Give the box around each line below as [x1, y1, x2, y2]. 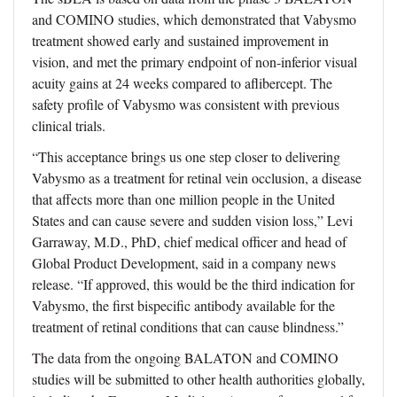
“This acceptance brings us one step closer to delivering [32, 147, 340, 167]
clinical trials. [32, 116, 105, 136]
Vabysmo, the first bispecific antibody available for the [32, 296, 335, 315]
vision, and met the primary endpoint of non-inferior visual [32, 52, 357, 72]
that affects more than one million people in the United [32, 190, 335, 209]
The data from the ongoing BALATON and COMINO [32, 348, 339, 368]
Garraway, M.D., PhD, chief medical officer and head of [32, 232, 346, 252]
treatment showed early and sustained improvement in [32, 31, 329, 51]
